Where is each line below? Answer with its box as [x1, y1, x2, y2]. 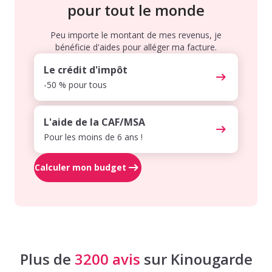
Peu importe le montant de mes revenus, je [50, 29, 222, 41]
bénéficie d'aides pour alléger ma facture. [55, 41, 217, 53]
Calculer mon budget [35, 161, 126, 173]
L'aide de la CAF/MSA [44, 115, 145, 129]
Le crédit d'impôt [44, 63, 127, 76]
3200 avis [74, 248, 140, 269]
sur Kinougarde [140, 248, 253, 269]
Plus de [19, 248, 75, 269]
